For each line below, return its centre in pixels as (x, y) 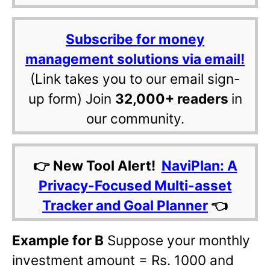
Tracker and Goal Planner (125, 206)
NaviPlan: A (199, 166)
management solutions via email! (135, 59)
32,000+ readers (173, 99)
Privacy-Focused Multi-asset (135, 186)
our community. (135, 119)
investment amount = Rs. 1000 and (123, 260)
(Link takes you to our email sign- (135, 79)
